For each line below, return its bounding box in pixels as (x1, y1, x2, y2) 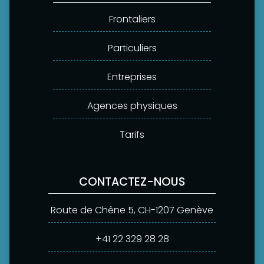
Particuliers (107, 41, 157, 55)
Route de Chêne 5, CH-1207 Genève (51, 203, 213, 217)
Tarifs (120, 127, 144, 141)
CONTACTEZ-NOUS (79, 173, 185, 190)
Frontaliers (108, 12, 156, 26)
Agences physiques (87, 98, 177, 113)
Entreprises (107, 70, 157, 84)
